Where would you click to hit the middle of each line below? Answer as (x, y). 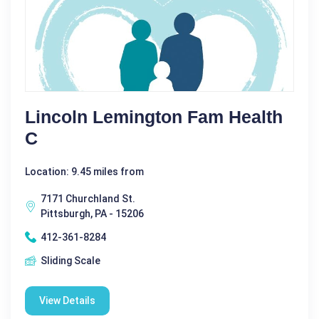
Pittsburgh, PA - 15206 (92, 213)
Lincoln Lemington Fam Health (154, 116)
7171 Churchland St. (88, 198)
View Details (67, 300)
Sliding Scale (70, 260)
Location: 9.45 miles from (84, 171)
